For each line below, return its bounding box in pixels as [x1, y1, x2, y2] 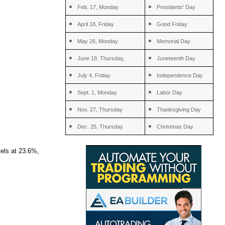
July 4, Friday [77, 72, 111, 78]
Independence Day [157, 72, 203, 78]
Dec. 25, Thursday [77, 123, 124, 130]
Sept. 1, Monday [77, 89, 118, 95]
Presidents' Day [157, 4, 196, 10]
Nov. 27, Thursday [77, 106, 123, 113]
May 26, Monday [77, 38, 119, 44]
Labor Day [157, 89, 183, 95]
